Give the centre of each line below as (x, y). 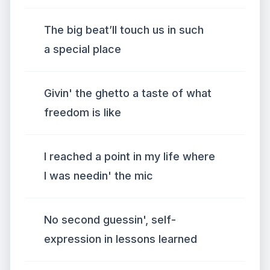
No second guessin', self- (110, 220)
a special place (83, 49)
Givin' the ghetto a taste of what (128, 93)
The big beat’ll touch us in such (124, 30)
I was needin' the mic (99, 176)
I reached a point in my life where (130, 156)
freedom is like (83, 112)
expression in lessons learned (121, 239)
